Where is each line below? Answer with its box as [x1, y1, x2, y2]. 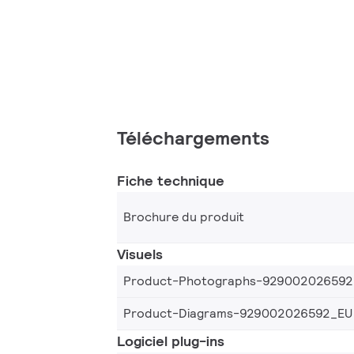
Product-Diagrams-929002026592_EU [123, 304, 352, 322]
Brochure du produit [123, 208, 244, 225]
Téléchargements [117, 125, 269, 150]
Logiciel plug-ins [117, 331, 224, 350]
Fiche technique [117, 171, 224, 190]
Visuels [117, 244, 163, 263]
